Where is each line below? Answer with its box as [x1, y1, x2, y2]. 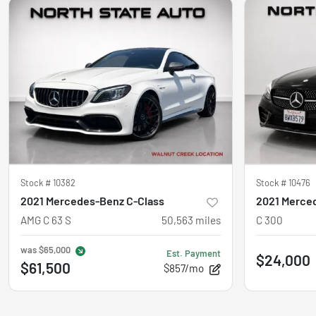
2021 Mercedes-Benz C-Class [20, 193, 164, 207]
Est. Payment [166, 247, 221, 259]
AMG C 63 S [20, 213, 71, 226]
